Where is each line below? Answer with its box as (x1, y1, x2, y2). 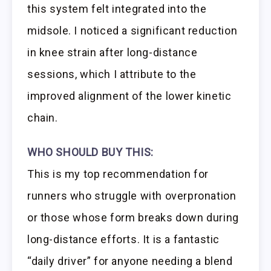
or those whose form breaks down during (27, 211, 239, 224)
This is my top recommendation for (27, 168, 209, 181)
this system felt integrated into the (27, 2, 207, 16)
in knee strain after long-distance (27, 46, 198, 59)
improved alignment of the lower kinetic (27, 90, 232, 103)
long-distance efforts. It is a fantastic (27, 233, 220, 246)
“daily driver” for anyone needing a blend (27, 255, 233, 268)
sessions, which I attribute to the (27, 68, 197, 81)
